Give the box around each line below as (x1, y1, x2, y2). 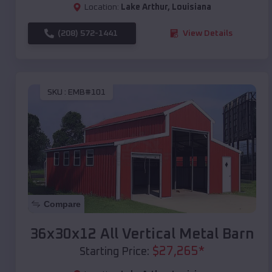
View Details (183, 29, 233, 38)
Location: (84, 2, 119, 12)
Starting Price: (80, 246, 149, 257)
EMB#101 (68, 88, 106, 97)
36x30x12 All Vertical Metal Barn (30, 226, 254, 242)
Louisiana (172, 2, 211, 12)
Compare (44, 199, 81, 209)
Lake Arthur (121, 2, 168, 12)
